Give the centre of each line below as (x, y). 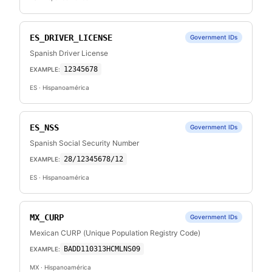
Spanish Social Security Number (84, 143)
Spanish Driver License (69, 53)
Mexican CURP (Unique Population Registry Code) (115, 233)
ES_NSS (44, 127)
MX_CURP (47, 217)
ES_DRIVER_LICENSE (71, 38)
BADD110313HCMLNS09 (102, 249)
